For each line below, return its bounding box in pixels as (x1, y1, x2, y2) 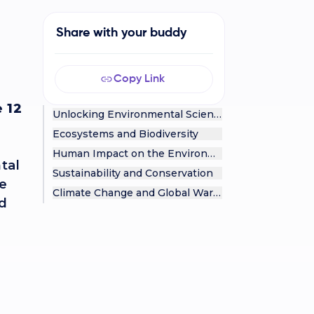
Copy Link (114, 74, 165, 85)
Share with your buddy (55, 27, 186, 39)
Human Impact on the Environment (52, 147, 235, 160)
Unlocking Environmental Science (52, 108, 226, 121)
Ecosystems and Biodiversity (52, 128, 198, 140)
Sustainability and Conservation (52, 167, 213, 179)
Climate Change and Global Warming (52, 186, 239, 199)
